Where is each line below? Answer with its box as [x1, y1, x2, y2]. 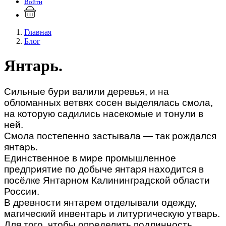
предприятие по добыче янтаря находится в [4, 163, 204, 175]
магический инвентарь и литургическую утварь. [4, 208, 220, 219]
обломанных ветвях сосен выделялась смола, [4, 97, 213, 108]
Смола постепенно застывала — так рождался [4, 130, 216, 141]
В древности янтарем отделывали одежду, [4, 197, 197, 208]
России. [4, 186, 39, 197]
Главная [24, 28, 51, 36]
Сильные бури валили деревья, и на [4, 86, 169, 97]
